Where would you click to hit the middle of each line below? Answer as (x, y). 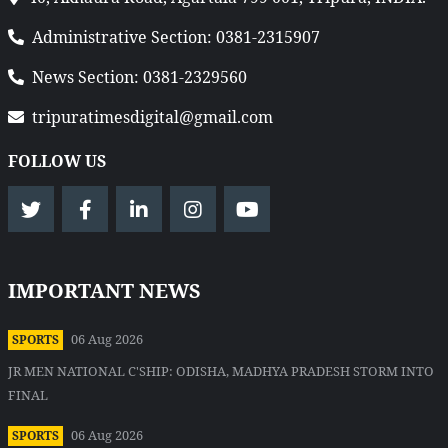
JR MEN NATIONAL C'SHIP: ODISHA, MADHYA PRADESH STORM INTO (221, 371)
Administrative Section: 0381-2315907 (176, 37)
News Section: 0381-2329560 (139, 77)
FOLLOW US (57, 161)
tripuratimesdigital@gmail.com (152, 117)
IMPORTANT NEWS (104, 291)
